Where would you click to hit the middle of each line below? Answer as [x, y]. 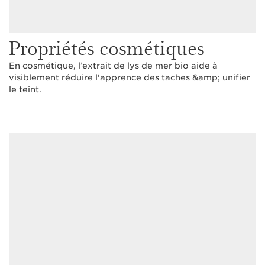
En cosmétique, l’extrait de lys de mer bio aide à [113, 66]
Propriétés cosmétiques [107, 47]
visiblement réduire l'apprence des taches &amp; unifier [130, 77]
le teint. [25, 89]
